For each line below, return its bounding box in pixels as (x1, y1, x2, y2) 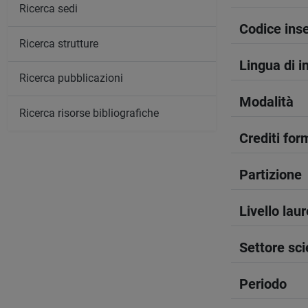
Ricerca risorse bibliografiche (19, 106, 159, 120)
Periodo (239, 276, 287, 292)
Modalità (239, 93, 294, 110)
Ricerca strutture (19, 36, 98, 50)
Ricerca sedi (19, 2, 78, 16)
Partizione (239, 166, 302, 183)
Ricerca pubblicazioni (19, 71, 123, 85)
